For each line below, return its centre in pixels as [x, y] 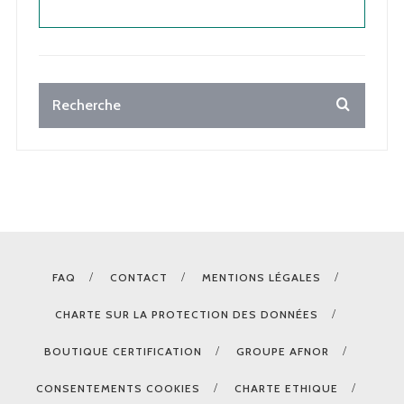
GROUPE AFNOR [283, 351]
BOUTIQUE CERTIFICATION [123, 351]
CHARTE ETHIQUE [286, 388]
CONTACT [139, 277]
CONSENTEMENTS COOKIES [118, 388]
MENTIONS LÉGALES [262, 277]
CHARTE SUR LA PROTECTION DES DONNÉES [187, 314]
